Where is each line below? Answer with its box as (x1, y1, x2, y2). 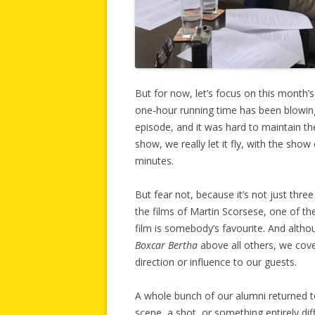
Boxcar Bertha (135, 238, 198, 252)
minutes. (135, 153, 174, 167)
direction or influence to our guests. (135, 255, 297, 269)
